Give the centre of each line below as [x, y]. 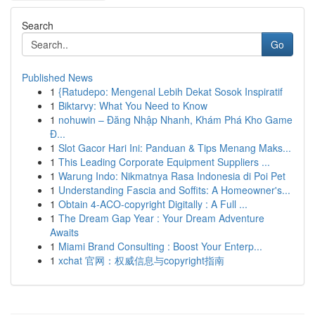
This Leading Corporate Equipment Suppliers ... [164, 162]
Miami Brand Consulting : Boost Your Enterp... [160, 246]
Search [38, 25]
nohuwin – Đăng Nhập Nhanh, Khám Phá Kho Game [175, 120]
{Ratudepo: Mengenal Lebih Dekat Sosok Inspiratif [171, 91]
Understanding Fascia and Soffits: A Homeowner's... [174, 190]
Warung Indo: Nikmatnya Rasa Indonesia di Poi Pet [172, 176]
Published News [57, 77]
